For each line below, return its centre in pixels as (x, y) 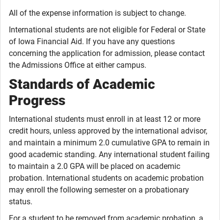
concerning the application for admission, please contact (107, 53)
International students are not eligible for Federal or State (107, 30)
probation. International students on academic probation (106, 178)
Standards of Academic (82, 84)
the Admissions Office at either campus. (78, 65)
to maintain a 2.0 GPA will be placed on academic (95, 166)
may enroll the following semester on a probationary (99, 190)
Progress (37, 100)
